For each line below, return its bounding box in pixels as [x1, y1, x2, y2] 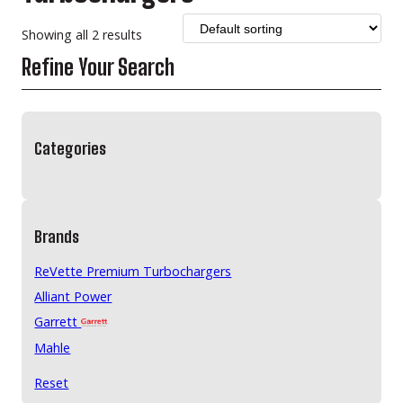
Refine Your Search [22, 53, 175, 80]
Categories [34, 139, 107, 159]
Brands [34, 227, 80, 247]
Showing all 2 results [22, 26, 142, 44]
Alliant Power [34, 288, 112, 306]
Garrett [34, 313, 78, 331]
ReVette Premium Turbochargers [34, 262, 232, 280]
